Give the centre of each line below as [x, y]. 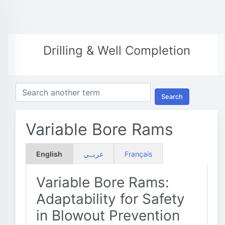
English [49, 154]
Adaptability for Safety [110, 199]
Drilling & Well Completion [117, 50]
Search [172, 96]
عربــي [93, 154]
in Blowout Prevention [108, 215]
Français [138, 154]
